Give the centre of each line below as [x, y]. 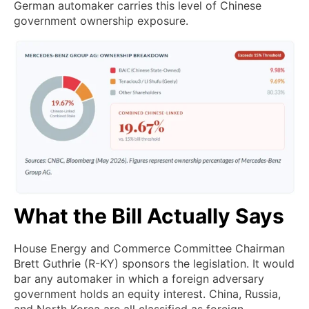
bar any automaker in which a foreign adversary [139, 278]
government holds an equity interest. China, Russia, [147, 293]
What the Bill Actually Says [149, 216]
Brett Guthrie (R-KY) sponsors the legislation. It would [154, 263]
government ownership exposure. [101, 20]
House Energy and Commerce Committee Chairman [149, 248]
